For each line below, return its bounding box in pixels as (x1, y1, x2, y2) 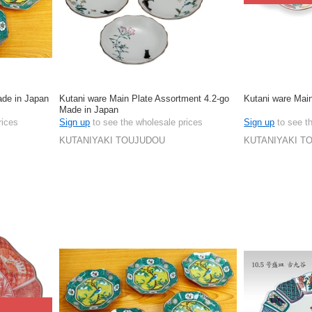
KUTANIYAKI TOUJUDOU (59, 135, 166, 146)
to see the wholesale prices (90, 117, 203, 128)
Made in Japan (59, 104, 119, 116)
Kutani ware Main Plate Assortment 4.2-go (59, 93, 230, 104)
